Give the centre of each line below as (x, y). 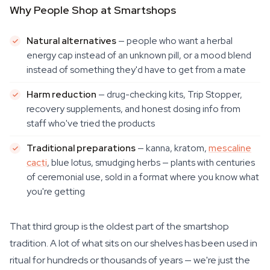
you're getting (56, 191)
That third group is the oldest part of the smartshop (119, 226)
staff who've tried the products (91, 123)
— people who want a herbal (174, 41)
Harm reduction (61, 94)
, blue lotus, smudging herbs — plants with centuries (151, 162)
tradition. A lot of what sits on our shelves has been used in (133, 243)
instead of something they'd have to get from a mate (136, 70)
